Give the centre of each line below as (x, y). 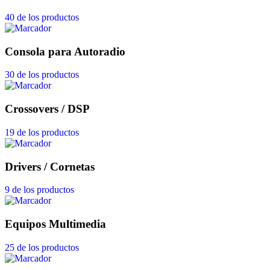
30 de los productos (42, 75)
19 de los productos (42, 132)
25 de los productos (42, 247)
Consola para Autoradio (65, 51)
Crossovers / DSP (47, 109)
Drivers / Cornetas (50, 166)
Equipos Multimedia (55, 224)
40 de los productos (42, 17)
